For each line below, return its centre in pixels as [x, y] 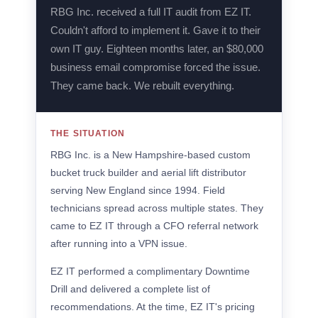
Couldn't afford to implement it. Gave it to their [155, 30]
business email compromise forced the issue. [155, 67]
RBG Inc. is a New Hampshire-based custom [150, 155]
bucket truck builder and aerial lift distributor [148, 172]
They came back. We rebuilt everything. [142, 86]
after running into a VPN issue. [119, 243]
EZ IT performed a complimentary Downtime [150, 271]
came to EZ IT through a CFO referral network [154, 226]
